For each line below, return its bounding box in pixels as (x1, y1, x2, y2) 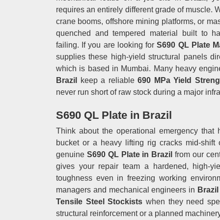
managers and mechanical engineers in (56, 186, 197, 194)
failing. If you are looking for (56, 41, 155, 49)
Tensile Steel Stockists (56, 197, 146, 206)
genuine (56, 150, 87, 159)
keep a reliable (77, 76, 135, 84)
